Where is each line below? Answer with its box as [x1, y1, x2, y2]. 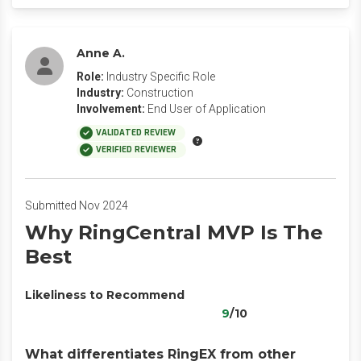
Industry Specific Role [106, 70, 215, 83]
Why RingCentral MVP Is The [25, 221, 323, 244]
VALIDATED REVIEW [96, 127, 176, 138]
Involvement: [77, 102, 145, 115]
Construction [127, 86, 193, 99]
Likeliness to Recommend [25, 288, 185, 302]
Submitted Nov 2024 [25, 199, 128, 212]
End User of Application [147, 102, 266, 115]
